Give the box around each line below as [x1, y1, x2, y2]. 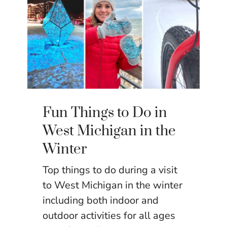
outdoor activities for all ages [43, 208, 175, 222]
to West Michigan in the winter [43, 178, 182, 192]
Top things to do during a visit [43, 163, 177, 177]
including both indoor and [43, 193, 159, 207]
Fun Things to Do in [43, 103, 167, 122]
